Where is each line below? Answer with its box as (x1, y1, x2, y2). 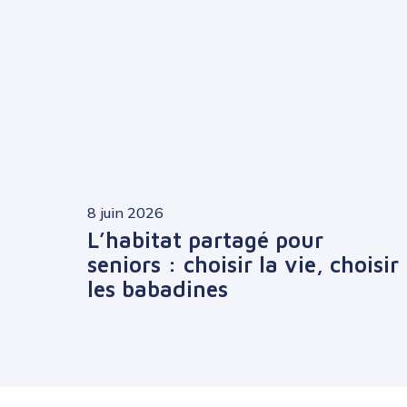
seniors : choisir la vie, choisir (87, 252, 399, 278)
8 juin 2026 (87, 203, 164, 223)
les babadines (87, 276, 228, 303)
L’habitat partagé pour (87, 227, 323, 253)
